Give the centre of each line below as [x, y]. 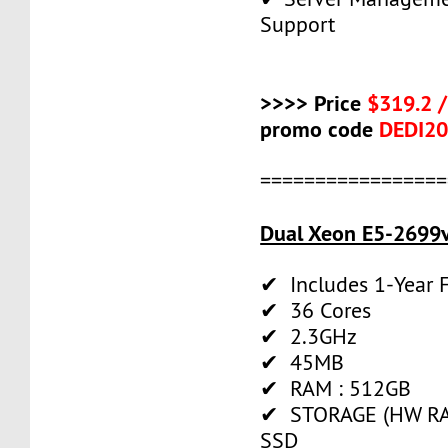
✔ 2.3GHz [309, 336]
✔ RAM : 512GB [336, 388]
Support [298, 24]
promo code [320, 128]
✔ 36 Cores [316, 310]
